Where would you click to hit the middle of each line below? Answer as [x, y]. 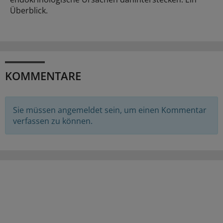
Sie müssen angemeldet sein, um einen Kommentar [110, 110]
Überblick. [29, 10]
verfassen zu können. [53, 121]
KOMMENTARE [43, 75]
